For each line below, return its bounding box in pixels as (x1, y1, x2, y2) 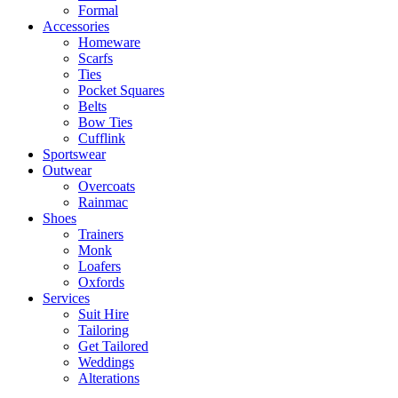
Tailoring (78, 322, 129, 338)
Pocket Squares (78, 83, 164, 99)
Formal (78, 3, 118, 19)
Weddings (78, 354, 134, 370)
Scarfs (78, 51, 113, 67)
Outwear (43, 163, 92, 179)
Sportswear (43, 147, 106, 163)
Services (43, 291, 90, 306)
